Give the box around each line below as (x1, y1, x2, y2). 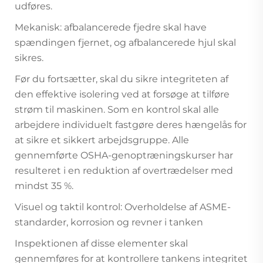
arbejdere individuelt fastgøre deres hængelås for (15, 119, 247, 130)
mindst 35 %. (15, 180, 73, 191)
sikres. (15, 52, 43, 63)
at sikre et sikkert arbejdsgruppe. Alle (15, 134, 189, 146)
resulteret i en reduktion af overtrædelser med (15, 164, 233, 176)
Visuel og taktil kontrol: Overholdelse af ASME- (15, 201, 231, 213)
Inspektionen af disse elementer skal (15, 237, 188, 249)
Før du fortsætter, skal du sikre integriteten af (15, 73, 228, 85)
